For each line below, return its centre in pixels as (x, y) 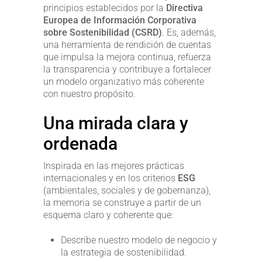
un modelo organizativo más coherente (124, 81)
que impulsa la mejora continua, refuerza (127, 57)
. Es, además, (189, 32)
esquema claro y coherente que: (108, 215)
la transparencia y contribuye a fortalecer (127, 69)
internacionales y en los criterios (111, 178)
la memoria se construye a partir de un (122, 202)
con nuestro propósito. (89, 94)
